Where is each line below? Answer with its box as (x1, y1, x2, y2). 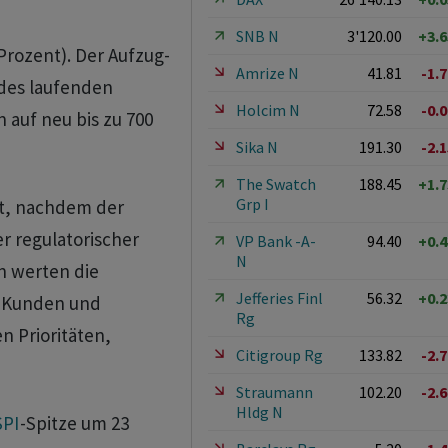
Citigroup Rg (235, 345, 323, 365)
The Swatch (235, 174, 316, 194)
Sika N (235, 137, 278, 157)
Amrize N (235, 63, 299, 83)
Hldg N (235, 402, 283, 422)
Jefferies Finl (235, 288, 323, 308)
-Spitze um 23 (19, 411, 129, 436)
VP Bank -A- (235, 231, 316, 251)
